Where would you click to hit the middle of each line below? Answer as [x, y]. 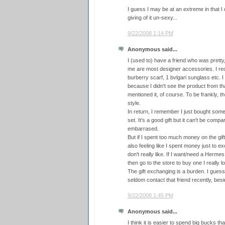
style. [134, 103]
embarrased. [143, 129]
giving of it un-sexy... [152, 18]
